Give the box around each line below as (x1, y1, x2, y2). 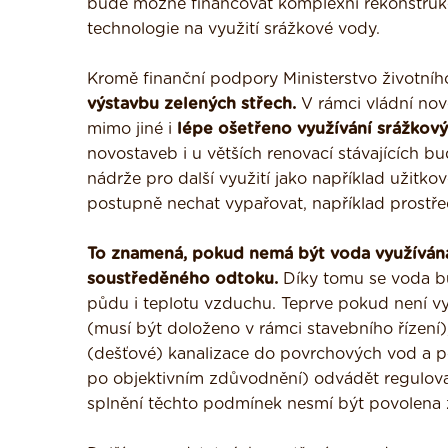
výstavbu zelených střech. (87, 96, 296, 112)
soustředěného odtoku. (87, 271, 278, 287)
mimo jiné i (87, 121, 172, 137)
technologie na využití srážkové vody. (87, 21, 380, 37)
